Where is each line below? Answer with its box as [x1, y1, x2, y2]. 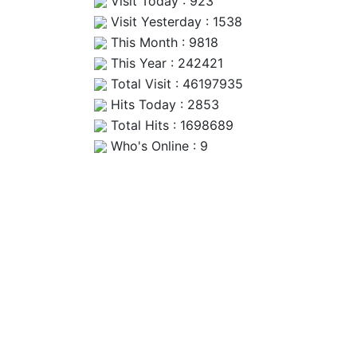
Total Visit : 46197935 [107, 75, 243, 92]
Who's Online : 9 [107, 137, 208, 154]
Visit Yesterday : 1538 [107, 13, 242, 29]
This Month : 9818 [107, 33, 218, 50]
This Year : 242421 [107, 54, 223, 71]
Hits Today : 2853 [107, 96, 219, 112]
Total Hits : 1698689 [107, 116, 233, 133]
